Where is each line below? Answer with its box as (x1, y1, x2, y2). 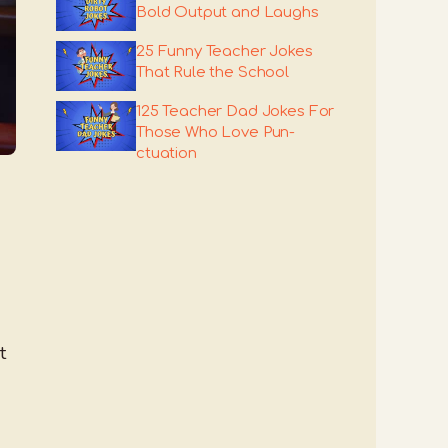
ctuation (136, 145, 197, 162)
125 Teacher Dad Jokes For (136, 103, 335, 120)
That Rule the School (136, 64, 289, 81)
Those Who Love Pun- (136, 124, 296, 141)
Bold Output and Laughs (136, 4, 319, 21)
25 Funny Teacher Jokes (136, 43, 313, 60)
